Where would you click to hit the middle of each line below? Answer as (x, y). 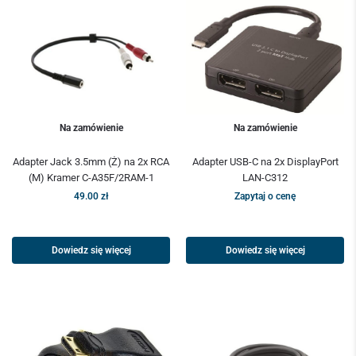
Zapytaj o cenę (265, 197)
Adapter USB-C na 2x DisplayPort (265, 162)
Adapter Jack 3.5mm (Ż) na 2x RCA (91, 162)
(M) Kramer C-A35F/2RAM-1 (91, 178)
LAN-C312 (265, 178)
